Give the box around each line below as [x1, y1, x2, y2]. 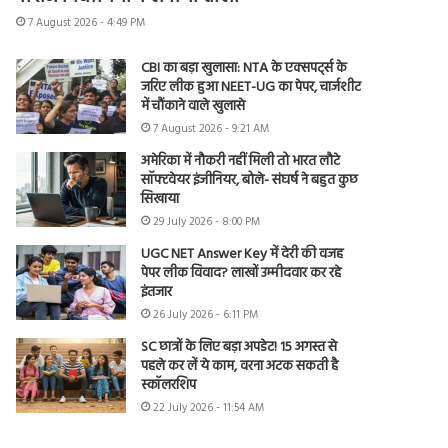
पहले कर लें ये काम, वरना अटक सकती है [141, 355, 339, 379]
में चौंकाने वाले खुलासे [141, 95, 246, 119]
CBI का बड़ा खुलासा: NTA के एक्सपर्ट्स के [141, 57, 348, 81]
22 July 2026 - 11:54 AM [153, 399, 265, 418]
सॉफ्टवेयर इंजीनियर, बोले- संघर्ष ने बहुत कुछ [141, 169, 359, 193]
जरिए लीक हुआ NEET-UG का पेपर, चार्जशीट [141, 76, 362, 100]
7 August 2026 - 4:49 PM [28, 14, 146, 33]
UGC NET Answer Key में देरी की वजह [141, 243, 344, 267]
